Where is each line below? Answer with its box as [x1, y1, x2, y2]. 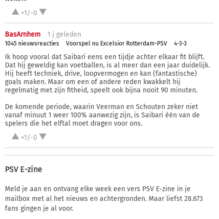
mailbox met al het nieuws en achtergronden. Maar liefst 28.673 [5, 194, 203, 203]
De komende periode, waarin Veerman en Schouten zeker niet [5, 102, 198, 111]
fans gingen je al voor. [5, 204, 73, 213]
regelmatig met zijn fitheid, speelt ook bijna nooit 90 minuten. [5, 86, 197, 94]
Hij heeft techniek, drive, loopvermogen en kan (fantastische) [5, 69, 197, 78]
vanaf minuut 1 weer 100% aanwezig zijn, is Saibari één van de [5, 110, 200, 119]
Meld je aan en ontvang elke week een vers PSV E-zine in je [5, 184, 191, 193]
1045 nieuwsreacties [5, 40, 59, 47]
